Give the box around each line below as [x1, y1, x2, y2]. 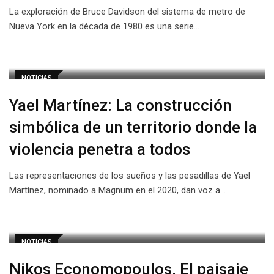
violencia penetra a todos [9, 140, 190, 158]
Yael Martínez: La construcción [9, 96, 232, 114]
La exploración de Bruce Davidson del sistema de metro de [9, 6, 245, 17]
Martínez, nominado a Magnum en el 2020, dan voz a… [9, 185, 226, 196]
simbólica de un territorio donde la [9, 118, 257, 136]
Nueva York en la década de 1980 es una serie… [9, 21, 199, 32]
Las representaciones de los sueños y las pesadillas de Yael [9, 170, 250, 181]
